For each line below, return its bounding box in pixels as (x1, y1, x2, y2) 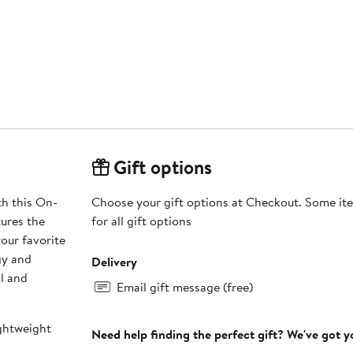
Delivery (91, 253, 137, 271)
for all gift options (91, 212, 191, 230)
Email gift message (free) (116, 278, 253, 296)
